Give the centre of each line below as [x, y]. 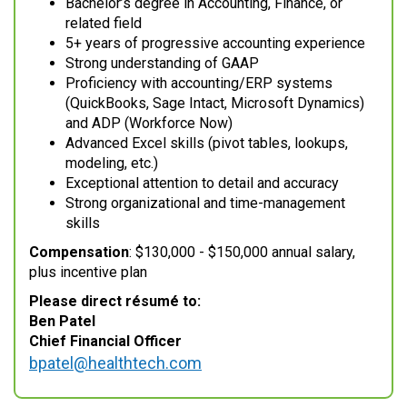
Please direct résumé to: [115, 302]
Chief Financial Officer [105, 342]
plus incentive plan [88, 273]
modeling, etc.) [112, 164]
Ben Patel [62, 322]
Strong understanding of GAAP [162, 64]
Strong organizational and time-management [205, 203]
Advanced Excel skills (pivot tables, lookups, [207, 144]
